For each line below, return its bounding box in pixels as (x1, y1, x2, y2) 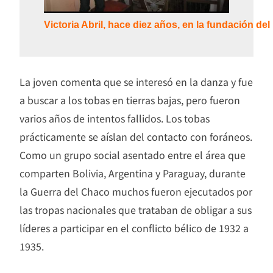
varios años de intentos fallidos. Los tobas (19, 111, 210, 126)
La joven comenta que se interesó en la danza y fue (19, 74, 253, 90)
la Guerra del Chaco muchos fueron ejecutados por (19, 184, 252, 199)
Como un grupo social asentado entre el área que (19, 147, 246, 163)
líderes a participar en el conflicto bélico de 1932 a (19, 221, 249, 236)
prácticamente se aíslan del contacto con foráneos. (19, 129, 252, 144)
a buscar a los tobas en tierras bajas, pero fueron (19, 93, 240, 108)
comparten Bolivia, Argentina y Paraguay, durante (19, 166, 246, 181)
